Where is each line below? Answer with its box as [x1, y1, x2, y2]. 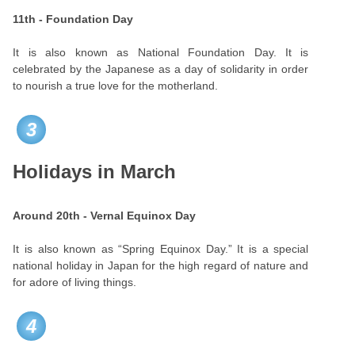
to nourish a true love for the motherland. [13, 79, 219, 92]
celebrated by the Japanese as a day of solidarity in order [13, 63, 309, 75]
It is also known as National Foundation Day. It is [13, 46, 309, 59]
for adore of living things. [13, 276, 137, 288]
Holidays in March [13, 161, 177, 182]
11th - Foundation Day [13, 13, 134, 25]
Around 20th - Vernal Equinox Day [13, 209, 197, 222]
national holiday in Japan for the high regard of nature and [13, 259, 309, 272]
